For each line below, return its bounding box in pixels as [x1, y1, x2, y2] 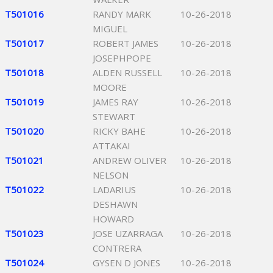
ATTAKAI [93, 140, 130, 152]
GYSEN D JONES [93, 257, 160, 269]
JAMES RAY [93, 96, 138, 108]
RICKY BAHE [93, 125, 146, 137]
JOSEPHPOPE [93, 52, 151, 64]
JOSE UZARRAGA [93, 227, 163, 239]
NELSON [93, 169, 129, 181]
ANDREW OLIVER [93, 154, 166, 166]
